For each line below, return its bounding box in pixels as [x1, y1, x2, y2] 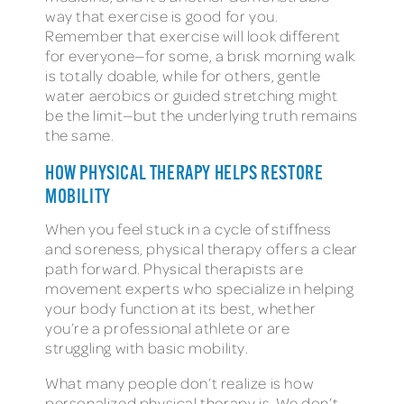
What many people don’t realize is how [45, 373, 315, 393]
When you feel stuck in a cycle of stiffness [45, 218, 332, 238]
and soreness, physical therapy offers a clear [45, 238, 359, 258]
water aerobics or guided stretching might [45, 85, 338, 105]
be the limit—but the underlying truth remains [45, 105, 359, 124]
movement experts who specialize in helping [45, 278, 354, 298]
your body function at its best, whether [45, 298, 317, 317]
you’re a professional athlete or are [45, 317, 290, 337]
